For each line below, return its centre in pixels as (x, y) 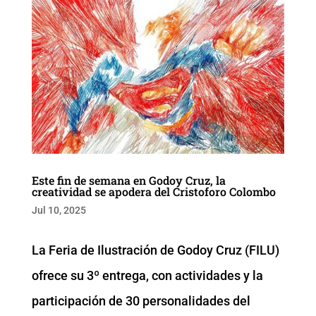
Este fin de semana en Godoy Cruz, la (128, 181)
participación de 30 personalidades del (141, 301)
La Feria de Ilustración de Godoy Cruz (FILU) (155, 250)
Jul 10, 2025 (59, 211)
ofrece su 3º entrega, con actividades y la (147, 276)
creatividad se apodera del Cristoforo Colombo (153, 192)
